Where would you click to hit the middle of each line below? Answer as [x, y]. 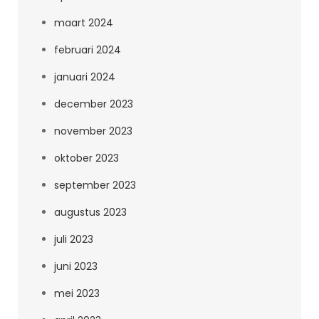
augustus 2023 [90, 212]
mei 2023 [77, 293]
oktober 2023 [87, 158]
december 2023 [94, 104]
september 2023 [95, 185]
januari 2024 [85, 77]
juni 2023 [76, 266]
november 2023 [93, 131]
